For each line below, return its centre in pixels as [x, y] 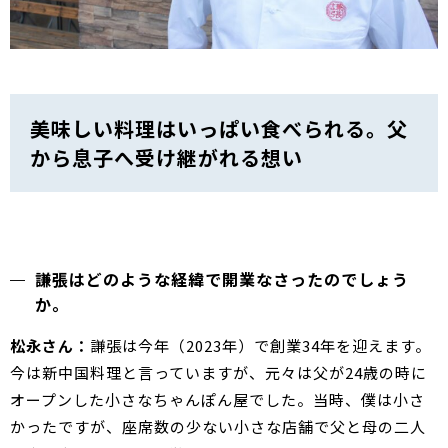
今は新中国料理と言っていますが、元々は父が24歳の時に [218, 372]
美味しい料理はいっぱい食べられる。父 [219, 128]
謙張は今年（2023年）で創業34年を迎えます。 [260, 345]
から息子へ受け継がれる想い [166, 157]
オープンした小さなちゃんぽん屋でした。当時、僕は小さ [217, 399]
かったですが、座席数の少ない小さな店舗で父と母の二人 [218, 426]
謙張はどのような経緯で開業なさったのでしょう [222, 278]
